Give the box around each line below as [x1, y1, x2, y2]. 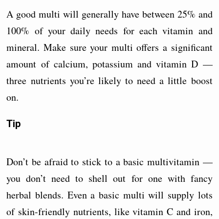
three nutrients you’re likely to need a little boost [6, 74, 213, 88]
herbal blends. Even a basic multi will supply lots [6, 188, 213, 202]
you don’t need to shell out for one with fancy [6, 172, 213, 185]
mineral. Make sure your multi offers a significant [6, 41, 213, 54]
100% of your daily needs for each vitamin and [6, 24, 213, 38]
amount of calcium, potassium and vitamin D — [6, 57, 213, 71]
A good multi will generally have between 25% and [6, 7, 213, 21]
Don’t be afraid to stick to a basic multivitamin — [6, 155, 213, 169]
